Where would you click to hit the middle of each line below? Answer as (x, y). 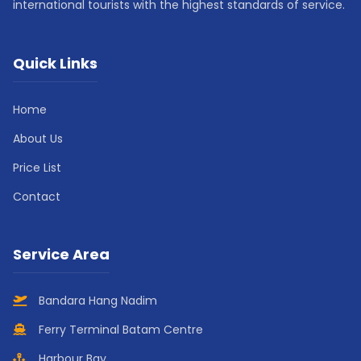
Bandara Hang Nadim (98, 300)
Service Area (61, 254)
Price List (37, 167)
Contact (37, 196)
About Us (38, 138)
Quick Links (55, 63)
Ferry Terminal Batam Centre (121, 329)
